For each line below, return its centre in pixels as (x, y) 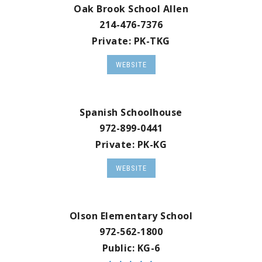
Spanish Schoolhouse (131, 113)
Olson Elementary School (131, 216)
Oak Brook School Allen (131, 9)
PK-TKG (152, 41)
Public (117, 248)
